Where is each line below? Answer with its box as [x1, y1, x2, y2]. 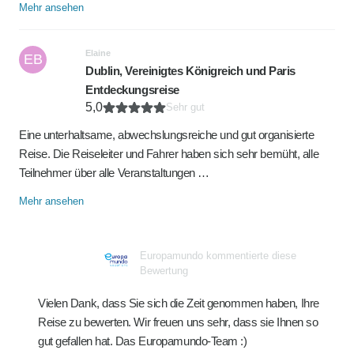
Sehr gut [166, 101, 205, 113]
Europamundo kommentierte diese [140, 250, 296, 262]
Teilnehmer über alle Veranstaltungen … [19, 166, 209, 179]
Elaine [85, 48, 111, 58]
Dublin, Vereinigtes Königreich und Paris [85, 64, 296, 77]
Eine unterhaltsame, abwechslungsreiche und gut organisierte [19, 128, 314, 141]
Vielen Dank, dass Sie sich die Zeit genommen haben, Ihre [38, 296, 319, 310]
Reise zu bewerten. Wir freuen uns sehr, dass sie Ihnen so [38, 315, 318, 329]
